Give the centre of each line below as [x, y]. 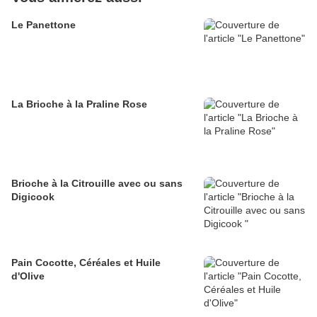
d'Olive [28, 276]
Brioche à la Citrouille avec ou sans [97, 184]
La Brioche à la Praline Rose [79, 104]
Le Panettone [44, 25]
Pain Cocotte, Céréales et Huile [86, 263]
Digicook [33, 197]
